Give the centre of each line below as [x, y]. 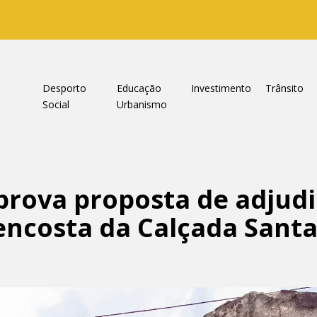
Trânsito [284, 88]
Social [56, 104]
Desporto [64, 88]
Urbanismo [142, 104]
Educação [139, 88]
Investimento [221, 88]
